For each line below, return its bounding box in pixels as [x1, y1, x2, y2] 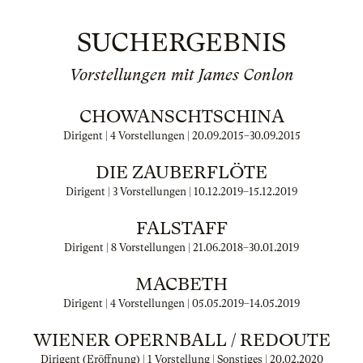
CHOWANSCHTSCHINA [79, 106, 284, 126]
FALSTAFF [135, 218, 228, 238]
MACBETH [135, 274, 228, 294]
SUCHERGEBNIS [77, 28, 286, 58]
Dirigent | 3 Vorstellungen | [66, 186, 194, 198]
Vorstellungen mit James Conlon [69, 66, 294, 84]
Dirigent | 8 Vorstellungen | [64, 241, 193, 254]
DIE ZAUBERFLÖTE [96, 162, 267, 182]
